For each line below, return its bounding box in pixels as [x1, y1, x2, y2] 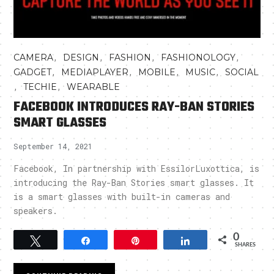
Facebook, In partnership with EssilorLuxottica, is [13, 162, 260, 174]
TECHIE [23, 81, 57, 92]
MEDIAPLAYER [61, 66, 129, 78]
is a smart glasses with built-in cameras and [13, 190, 231, 202]
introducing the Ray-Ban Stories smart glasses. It [13, 176, 254, 188]
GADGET [13, 66, 52, 78]
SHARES [234, 242, 256, 248]
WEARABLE [67, 81, 120, 92]
